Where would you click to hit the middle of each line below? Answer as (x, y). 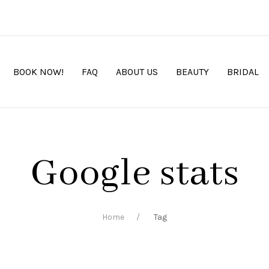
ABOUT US (137, 71)
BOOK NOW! (38, 71)
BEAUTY (192, 71)
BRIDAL (243, 71)
